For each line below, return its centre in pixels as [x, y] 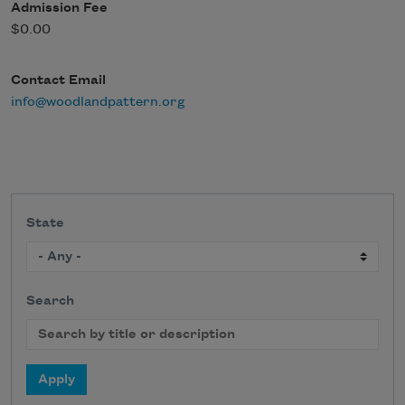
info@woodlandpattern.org [98, 102]
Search [50, 301]
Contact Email [58, 80]
